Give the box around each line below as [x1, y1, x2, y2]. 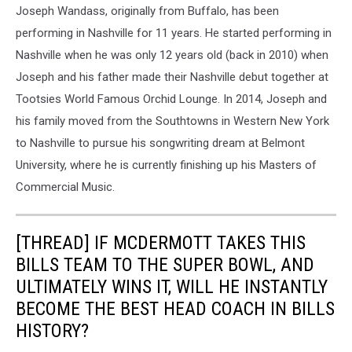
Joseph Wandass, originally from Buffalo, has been [16, 3, 279, 18]
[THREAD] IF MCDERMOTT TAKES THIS [16, 231, 306, 254]
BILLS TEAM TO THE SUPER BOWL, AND [16, 253, 314, 276]
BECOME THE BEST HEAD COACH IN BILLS [16, 297, 335, 320]
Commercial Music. [16, 179, 118, 194]
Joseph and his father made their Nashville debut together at [16, 69, 328, 84]
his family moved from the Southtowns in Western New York [16, 113, 329, 128]
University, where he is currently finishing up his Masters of [16, 157, 317, 172]
